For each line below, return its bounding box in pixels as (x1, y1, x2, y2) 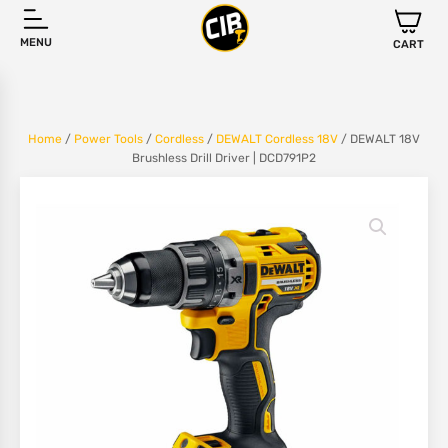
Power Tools (74, 132, 143, 146)
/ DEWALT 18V (338, 132, 420, 146)
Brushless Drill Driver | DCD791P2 (132, 151, 316, 165)
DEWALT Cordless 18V (216, 132, 338, 146)
